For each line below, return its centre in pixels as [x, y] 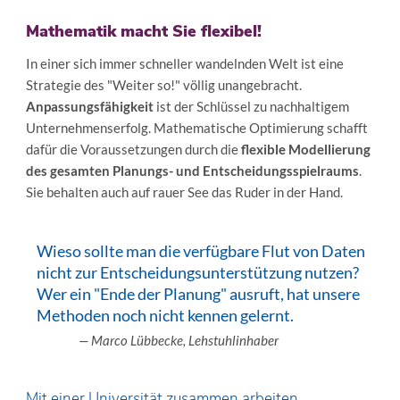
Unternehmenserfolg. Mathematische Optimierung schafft [196, 127]
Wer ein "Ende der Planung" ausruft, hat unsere [198, 293]
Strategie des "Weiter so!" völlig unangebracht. [163, 84]
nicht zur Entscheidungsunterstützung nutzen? [197, 272]
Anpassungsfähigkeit [89, 106]
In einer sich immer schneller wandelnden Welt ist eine [184, 63]
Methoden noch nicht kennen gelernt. [165, 315]
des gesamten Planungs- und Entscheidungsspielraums [192, 170]
